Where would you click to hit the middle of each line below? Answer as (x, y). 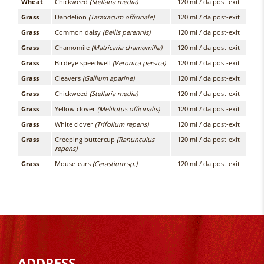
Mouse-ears (74, 164)
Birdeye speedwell (84, 63)
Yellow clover (76, 109)
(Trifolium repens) (122, 124)
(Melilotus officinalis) (128, 109)
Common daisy (79, 32)
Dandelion (72, 17)
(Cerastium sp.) (115, 164)
